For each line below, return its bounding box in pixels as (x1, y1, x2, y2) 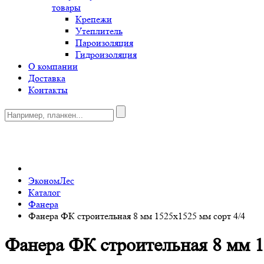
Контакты (28, 84, 68, 95)
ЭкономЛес (28, 175, 74, 186)
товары (52, 2, 81, 13)
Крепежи (75, 14, 112, 25)
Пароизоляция (75, 37, 133, 48)
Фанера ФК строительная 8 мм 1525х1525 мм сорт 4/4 (28, 210, 245, 222)
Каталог (28, 187, 61, 198)
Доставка (28, 72, 65, 84)
